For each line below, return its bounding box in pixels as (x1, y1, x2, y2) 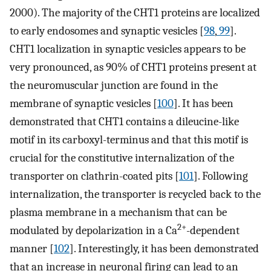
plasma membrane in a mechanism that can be (10, 206, 227, 220)
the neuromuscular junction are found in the (10, 79, 218, 93)
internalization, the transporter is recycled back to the (10, 188, 261, 201)
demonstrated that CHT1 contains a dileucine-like (10, 115, 239, 129)
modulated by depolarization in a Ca (10, 224, 177, 238)
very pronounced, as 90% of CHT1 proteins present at (10, 60, 256, 74)
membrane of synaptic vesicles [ (10, 97, 157, 111)
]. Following (194, 169, 248, 183)
